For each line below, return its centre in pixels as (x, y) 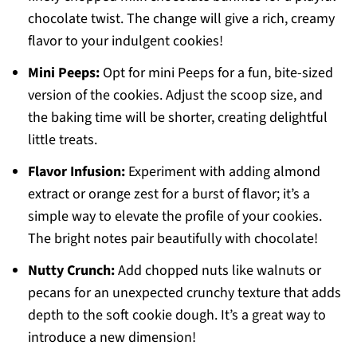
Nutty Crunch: (71, 271)
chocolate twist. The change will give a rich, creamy (181, 19)
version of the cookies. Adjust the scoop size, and (175, 96)
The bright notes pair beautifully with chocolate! (173, 239)
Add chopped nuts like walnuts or (218, 271)
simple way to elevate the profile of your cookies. (175, 217)
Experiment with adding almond (222, 172)
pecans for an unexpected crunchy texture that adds (184, 293)
